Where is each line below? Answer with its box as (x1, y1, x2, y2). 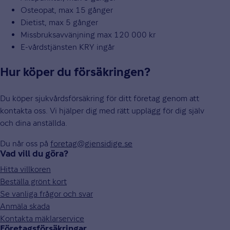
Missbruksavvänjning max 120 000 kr (21, 30, 156, 40)
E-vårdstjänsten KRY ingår (21, 42, 114, 52)
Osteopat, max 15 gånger (21, 5, 113, 15)
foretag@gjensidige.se (50, 138, 132, 148)
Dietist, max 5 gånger (21, 17, 98, 28)
